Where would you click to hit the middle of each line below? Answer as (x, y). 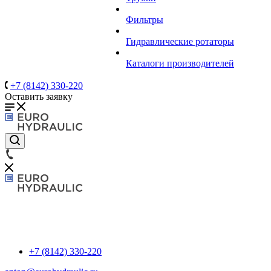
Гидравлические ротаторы (180, 41)
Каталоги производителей (180, 63)
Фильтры (145, 20)
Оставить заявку (39, 96)
